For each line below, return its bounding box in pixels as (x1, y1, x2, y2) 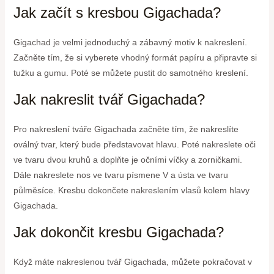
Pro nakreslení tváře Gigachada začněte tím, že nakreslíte (13, 124, 239, 134)
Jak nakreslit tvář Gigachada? (13, 91, 205, 108)
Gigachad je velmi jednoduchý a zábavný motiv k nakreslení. (13, 37, 247, 47)
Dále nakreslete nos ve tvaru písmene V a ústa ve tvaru (13, 169, 228, 180)
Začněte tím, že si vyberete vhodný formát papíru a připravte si (13, 52, 257, 62)
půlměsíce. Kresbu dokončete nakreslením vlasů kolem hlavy (13, 185, 250, 195)
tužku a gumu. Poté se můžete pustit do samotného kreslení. (13, 67, 248, 78)
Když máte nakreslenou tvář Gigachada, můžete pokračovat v (13, 256, 252, 267)
